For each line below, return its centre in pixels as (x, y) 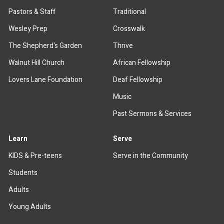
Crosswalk (129, 28)
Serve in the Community (151, 155)
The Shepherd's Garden (45, 45)
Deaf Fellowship (138, 79)
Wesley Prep (28, 28)
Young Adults (30, 206)
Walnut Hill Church (37, 62)
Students (23, 172)
